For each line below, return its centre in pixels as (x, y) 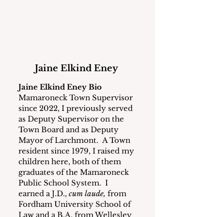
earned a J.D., (44, 194)
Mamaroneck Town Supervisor (77, 98)
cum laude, (88, 194)
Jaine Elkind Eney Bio (60, 87)
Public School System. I (64, 183)
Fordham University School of (76, 204)
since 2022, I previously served (77, 108)
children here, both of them (71, 162)
